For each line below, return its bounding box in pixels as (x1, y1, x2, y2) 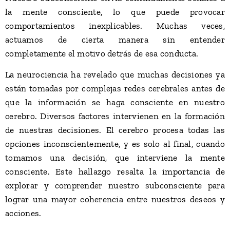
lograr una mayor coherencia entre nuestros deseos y (5, 194, 225, 204)
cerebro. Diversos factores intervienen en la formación (5, 111, 225, 121)
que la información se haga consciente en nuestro (5, 97, 225, 107)
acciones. (5, 208, 42, 218)
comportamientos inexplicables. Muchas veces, (5, 21, 225, 31)
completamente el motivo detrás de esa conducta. (5, 48, 199, 59)
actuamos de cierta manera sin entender (5, 34, 225, 45)
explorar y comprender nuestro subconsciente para (5, 180, 225, 190)
